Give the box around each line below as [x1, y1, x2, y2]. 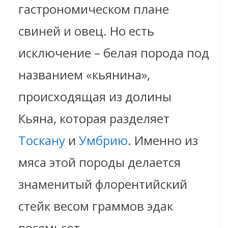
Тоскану [18, 132, 65, 149]
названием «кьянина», [18, 66, 150, 83]
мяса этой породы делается [18, 154, 181, 171]
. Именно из [128, 132, 198, 149]
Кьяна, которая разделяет [18, 110, 169, 127]
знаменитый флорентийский [18, 176, 187, 193]
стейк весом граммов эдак [18, 197, 173, 215]
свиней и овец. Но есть [18, 22, 154, 40]
